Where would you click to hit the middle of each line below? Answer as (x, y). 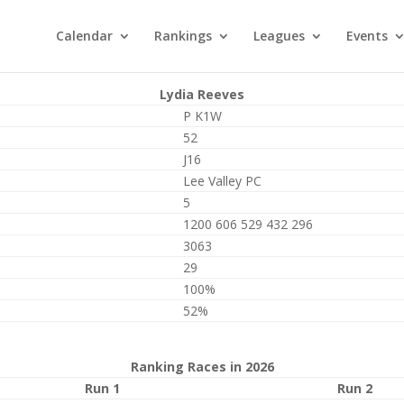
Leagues (279, 36)
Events (367, 36)
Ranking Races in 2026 (202, 367)
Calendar (84, 36)
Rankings (183, 36)
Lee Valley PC (222, 181)
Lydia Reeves (202, 94)
